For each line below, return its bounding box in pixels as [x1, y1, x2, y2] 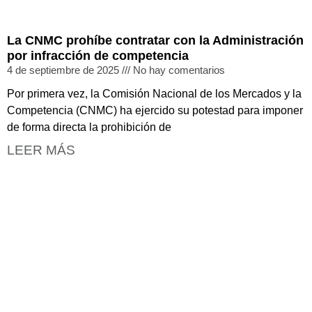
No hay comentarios [130, 64, 225, 76]
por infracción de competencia [7, 49, 189, 63]
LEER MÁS [7, 143, 75, 157]
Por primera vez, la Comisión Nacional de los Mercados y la [7, 88, 302, 100]
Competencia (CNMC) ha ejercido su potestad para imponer [7, 104, 303, 116]
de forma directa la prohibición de [7, 121, 171, 133]
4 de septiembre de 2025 [7, 64, 122, 76]
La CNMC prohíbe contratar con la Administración [7, 33, 304, 47]
